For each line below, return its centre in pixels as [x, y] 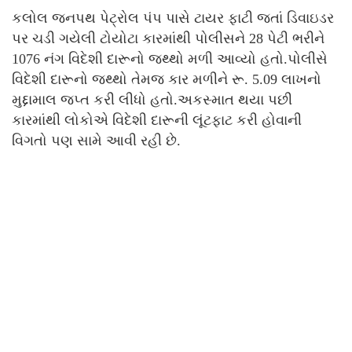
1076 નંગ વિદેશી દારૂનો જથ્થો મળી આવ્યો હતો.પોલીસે [170, 59]
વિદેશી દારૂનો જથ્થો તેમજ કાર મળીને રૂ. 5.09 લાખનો [167, 80]
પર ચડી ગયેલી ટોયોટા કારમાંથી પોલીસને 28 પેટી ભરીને [168, 39]
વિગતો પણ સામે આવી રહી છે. [96, 141]
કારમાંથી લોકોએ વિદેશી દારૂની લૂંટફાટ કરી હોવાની [157, 121]
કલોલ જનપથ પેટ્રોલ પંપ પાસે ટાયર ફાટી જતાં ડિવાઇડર [173, 18]
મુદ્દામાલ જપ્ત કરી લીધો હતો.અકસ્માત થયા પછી [152, 100]
